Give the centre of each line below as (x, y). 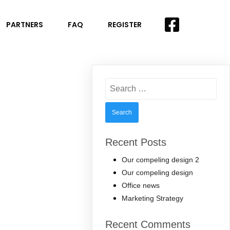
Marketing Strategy (153, 198)
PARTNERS (25, 25)
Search (118, 82)
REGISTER (125, 25)
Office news (141, 186)
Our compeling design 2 (161, 160)
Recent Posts (136, 142)
